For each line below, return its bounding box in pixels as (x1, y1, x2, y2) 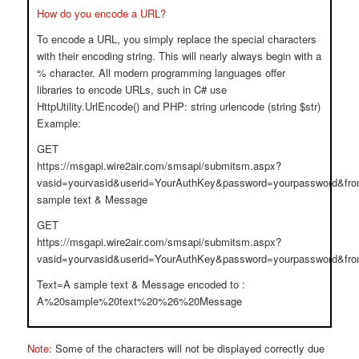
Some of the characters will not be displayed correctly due (51, 340, 325, 356)
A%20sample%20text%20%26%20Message (36, 292, 242, 309)
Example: (36, 115, 81, 131)
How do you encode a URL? (36, 5, 166, 21)
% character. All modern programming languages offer (36, 64, 285, 80)
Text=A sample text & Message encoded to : (36, 276, 245, 292)
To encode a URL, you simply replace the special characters (36, 30, 317, 46)
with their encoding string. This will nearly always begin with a (36, 47, 321, 63)
